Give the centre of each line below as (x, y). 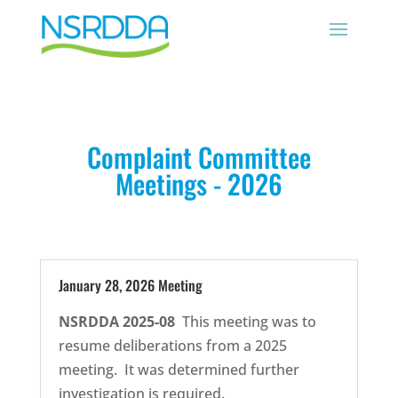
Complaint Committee (199, 156)
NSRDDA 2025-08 (116, 321)
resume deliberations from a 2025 (172, 345)
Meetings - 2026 (199, 183)
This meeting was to (245, 321)
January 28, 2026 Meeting (130, 285)
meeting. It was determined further (179, 369)
